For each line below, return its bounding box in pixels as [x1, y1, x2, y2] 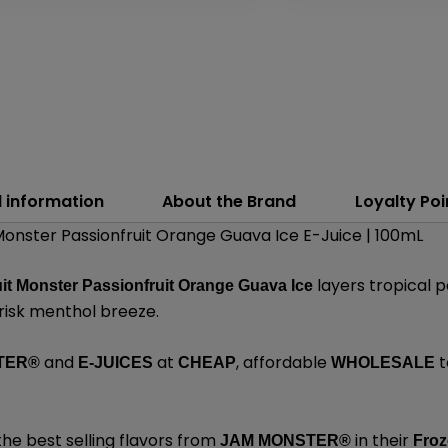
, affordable [236, 351, 332, 375]
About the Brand [162, 189, 297, 213]
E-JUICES [78, 354, 154, 372]
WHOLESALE [331, 354, 436, 372]
